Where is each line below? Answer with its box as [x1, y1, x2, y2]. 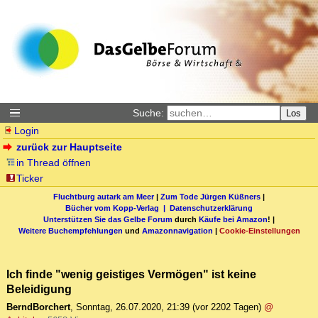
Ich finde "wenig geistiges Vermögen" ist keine [6, 268, 256, 281]
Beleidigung [6, 283, 72, 296]
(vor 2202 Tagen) [192, 302, 261, 313]
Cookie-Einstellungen [219, 226, 300, 235]
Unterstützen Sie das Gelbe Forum [43, 214, 172, 224]
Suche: [133, 107, 164, 119]
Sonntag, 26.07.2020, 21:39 [76, 302, 190, 313]
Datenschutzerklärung [170, 203, 253, 212]
